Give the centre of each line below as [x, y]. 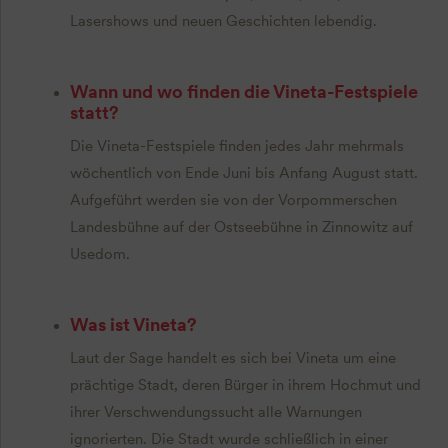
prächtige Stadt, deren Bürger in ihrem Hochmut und [245, 384]
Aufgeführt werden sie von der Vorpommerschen [233, 199]
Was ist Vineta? [133, 324]
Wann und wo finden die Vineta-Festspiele [243, 92]
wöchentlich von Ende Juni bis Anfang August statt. [243, 172]
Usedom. [99, 253]
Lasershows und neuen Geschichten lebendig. [223, 21]
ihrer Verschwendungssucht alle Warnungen [215, 411]
